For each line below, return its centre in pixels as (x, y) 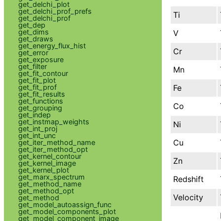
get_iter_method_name (56, 142)
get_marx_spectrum (51, 177)
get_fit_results (41, 94)
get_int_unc (37, 135)
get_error (33, 52)
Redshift (188, 179)
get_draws (36, 38)
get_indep (34, 114)
